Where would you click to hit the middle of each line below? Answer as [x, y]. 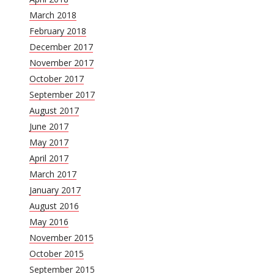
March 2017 [53, 174]
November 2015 [61, 237]
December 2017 [61, 46]
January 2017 [55, 190]
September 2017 [62, 94]
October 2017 [57, 78]
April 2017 [49, 158]
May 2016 [49, 221]
